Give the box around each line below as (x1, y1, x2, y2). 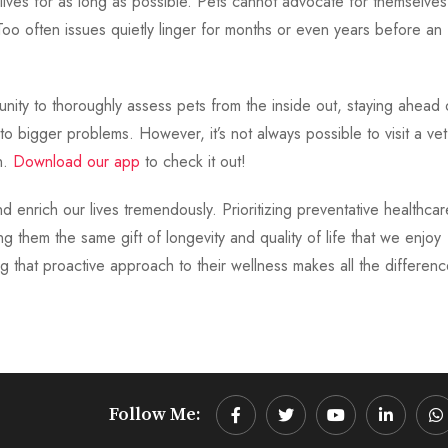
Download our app (13, 150, 140, 174)
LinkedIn (384, 415, 440, 439)
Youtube (334, 415, 388, 439)
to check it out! (140, 150, 246, 174)
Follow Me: (108, 403, 201, 427)
